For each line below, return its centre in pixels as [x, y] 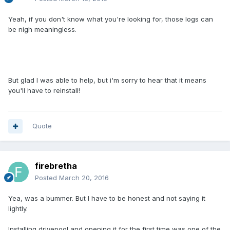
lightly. [19, 209]
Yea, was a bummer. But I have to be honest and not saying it [107, 198]
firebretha [56, 166]
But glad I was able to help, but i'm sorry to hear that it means [107, 80]
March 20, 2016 [84, 178]
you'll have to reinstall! [46, 91]
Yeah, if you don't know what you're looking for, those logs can [111, 19]
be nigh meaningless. [43, 30]
